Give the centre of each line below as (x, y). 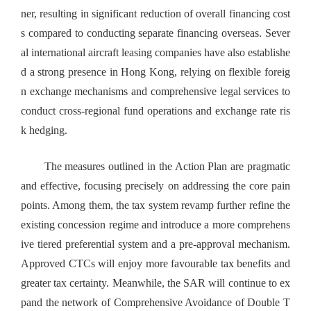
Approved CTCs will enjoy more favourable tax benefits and (155, 264)
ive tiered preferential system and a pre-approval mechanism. (155, 244)
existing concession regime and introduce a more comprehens (155, 225)
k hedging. (44, 131)
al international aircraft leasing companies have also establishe (155, 53)
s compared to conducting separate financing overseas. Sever (155, 33)
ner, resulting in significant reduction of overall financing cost (155, 14)
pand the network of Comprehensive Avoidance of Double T (155, 303)
